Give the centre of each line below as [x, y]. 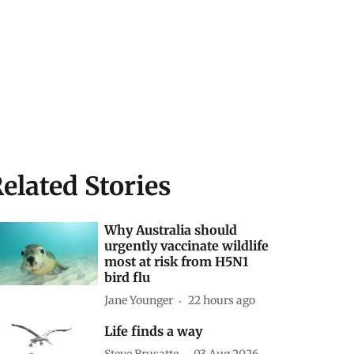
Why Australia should [171, 230]
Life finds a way [154, 331]
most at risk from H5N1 [177, 261]
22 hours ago [222, 301]
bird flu [128, 277]
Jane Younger [139, 301]
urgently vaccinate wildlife [187, 245]
